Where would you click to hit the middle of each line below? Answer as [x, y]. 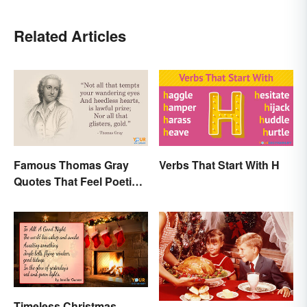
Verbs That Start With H [219, 164]
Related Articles [70, 36]
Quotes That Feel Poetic [76, 181]
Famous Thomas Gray [71, 164]
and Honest [44, 197]
